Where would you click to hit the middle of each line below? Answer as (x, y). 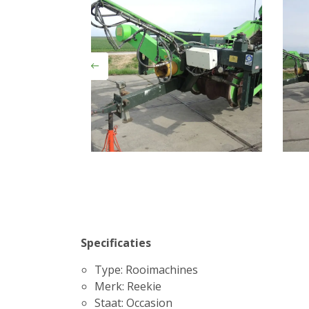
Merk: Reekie (128, 286)
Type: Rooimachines (146, 270)
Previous (117, 74)
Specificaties (116, 243)
